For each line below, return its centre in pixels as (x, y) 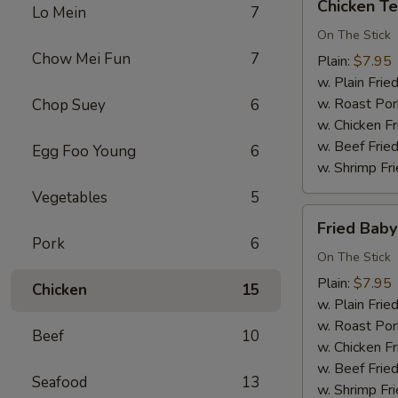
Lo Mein (59, 12)
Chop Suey (69, 105)
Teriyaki (325, 14)
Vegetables (70, 197)
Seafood (60, 382)
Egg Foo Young (84, 151)
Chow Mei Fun (81, 59)
